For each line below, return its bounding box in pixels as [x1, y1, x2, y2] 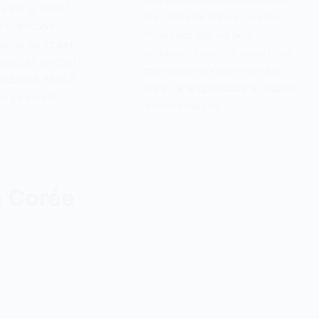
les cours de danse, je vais [143, 9, 277, 23]
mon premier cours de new [143, 63, 280, 77]
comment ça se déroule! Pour [143, 45, 292, 59]
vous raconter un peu [143, 27, 251, 41]
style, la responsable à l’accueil [143, 80, 299, 95]
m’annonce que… [143, 98, 229, 113]
